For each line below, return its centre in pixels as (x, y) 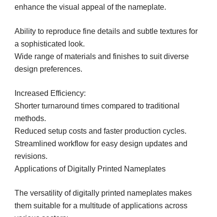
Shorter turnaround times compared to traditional (97, 106)
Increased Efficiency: (50, 93)
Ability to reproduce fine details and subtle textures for (106, 31)
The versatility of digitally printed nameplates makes (103, 193)
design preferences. (48, 69)
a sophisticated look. (50, 44)
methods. (30, 118)
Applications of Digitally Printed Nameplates (90, 169)
